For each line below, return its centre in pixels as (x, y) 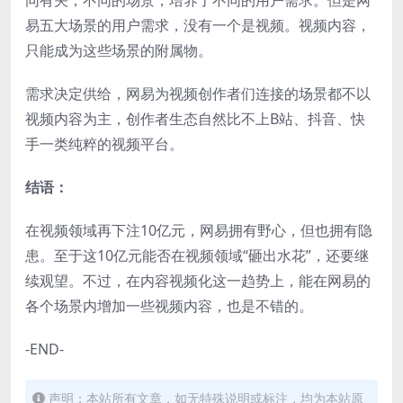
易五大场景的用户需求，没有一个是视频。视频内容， (198, 25)
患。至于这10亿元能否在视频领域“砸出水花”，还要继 (197, 255)
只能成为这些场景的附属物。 (119, 50)
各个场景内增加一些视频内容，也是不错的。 (169, 305)
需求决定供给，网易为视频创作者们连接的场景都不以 (198, 93)
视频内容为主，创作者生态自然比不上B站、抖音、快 (195, 118)
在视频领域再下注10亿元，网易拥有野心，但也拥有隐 (199, 230)
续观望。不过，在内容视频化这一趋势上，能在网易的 (198, 280)
